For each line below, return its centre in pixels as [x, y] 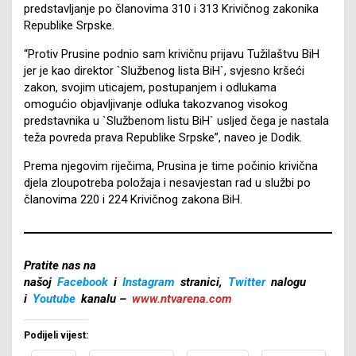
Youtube [54, 298]
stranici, [201, 282]
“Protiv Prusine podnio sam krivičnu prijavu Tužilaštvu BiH [172, 54]
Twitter [247, 282]
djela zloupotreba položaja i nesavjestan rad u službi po [167, 182]
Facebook [83, 282]
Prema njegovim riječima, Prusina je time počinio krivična [171, 166]
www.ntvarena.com [182, 298]
